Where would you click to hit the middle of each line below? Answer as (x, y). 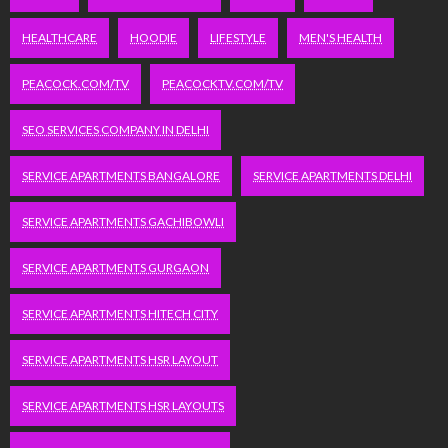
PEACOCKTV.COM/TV (222, 84)
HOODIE (153, 38)
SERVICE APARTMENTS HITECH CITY (120, 314)
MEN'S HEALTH (340, 38)
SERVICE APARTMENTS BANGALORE (121, 176)
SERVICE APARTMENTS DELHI (332, 176)
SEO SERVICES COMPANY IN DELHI (115, 130)
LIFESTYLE (238, 38)
